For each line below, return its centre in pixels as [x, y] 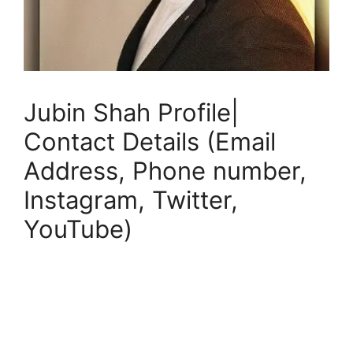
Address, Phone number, [165, 171]
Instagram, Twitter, [131, 200]
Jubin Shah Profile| [131, 112]
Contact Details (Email [150, 141]
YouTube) [78, 229]
